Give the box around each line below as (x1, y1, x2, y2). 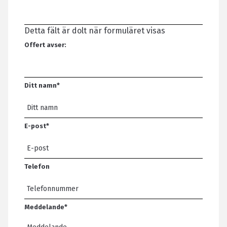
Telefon (24, 162, 50, 170)
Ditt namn (24, 81, 57, 89)
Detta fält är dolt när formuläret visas (24, 25, 165, 35)
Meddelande (24, 203, 64, 211)
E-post (24, 122, 46, 130)
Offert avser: (24, 41, 66, 49)
